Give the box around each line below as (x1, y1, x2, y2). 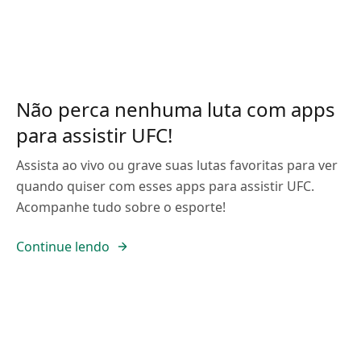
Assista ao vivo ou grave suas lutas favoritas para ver (16, 156, 338, 174)
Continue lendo (16, 238, 110, 255)
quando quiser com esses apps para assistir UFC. (16, 177, 314, 195)
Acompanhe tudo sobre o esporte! (16, 198, 226, 216)
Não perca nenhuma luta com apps (16, 96, 335, 122)
